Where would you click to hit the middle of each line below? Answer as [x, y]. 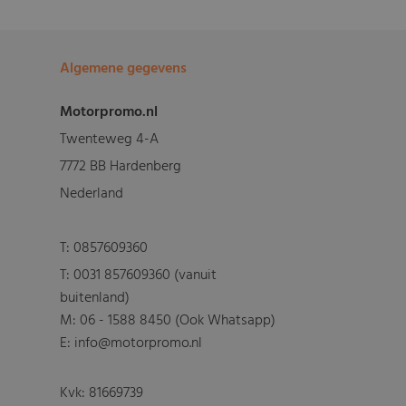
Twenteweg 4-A [110, 139]
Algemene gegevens [124, 68]
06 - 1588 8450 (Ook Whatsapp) [178, 320]
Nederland [92, 193]
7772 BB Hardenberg [121, 166]
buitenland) [95, 298]
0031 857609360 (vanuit [145, 275]
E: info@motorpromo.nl [131, 343]
